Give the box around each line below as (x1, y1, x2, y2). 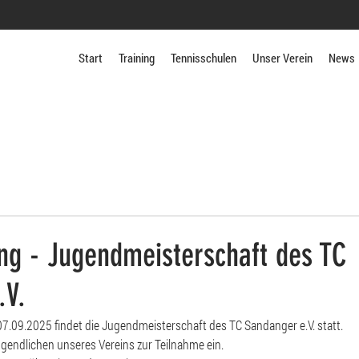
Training (119, 50, 155, 66)
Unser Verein (252, 50, 313, 66)
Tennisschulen (171, 50, 236, 66)
